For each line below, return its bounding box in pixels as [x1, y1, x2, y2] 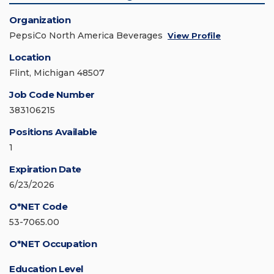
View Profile [168, 31, 221, 41]
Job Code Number [9, 89, 95, 101]
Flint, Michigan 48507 [9, 67, 105, 79]
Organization [9, 14, 70, 26]
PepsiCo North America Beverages [9, 30, 163, 42]
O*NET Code [9, 201, 67, 213]
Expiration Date [9, 163, 81, 176]
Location [9, 51, 50, 64]
